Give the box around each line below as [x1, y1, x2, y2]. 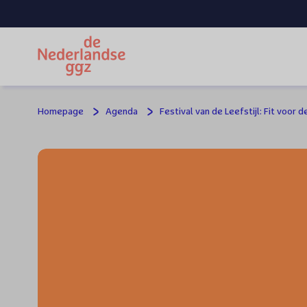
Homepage [38, 106, 84, 116]
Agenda [106, 106, 138, 116]
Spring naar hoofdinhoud [21, 19, 144, 29]
